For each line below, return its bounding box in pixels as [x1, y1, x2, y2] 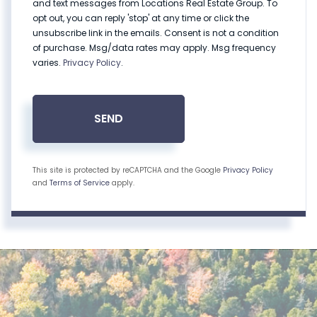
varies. [33, 57, 63, 69]
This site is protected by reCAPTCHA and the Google [33, 165, 223, 176]
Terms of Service [50, 178, 110, 189]
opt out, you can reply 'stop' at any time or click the [33, 12, 249, 25]
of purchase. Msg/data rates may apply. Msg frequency [33, 42, 276, 54]
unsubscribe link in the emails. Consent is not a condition [33, 27, 279, 40]
